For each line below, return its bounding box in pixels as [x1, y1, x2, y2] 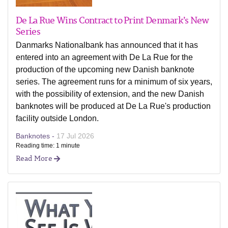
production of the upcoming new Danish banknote [16, 65, 194, 74]
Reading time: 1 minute [16, 142, 80, 149]
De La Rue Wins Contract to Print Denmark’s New [16, 13, 209, 27]
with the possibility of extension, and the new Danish [16, 90, 204, 98]
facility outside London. [16, 114, 99, 123]
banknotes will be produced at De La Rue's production [16, 102, 211, 110]
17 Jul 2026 [56, 132, 94, 140]
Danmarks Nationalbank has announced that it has [16, 41, 198, 49]
